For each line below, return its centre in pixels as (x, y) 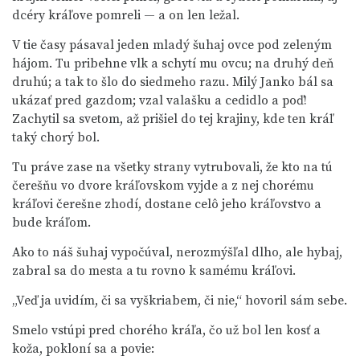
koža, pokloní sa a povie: (83, 349)
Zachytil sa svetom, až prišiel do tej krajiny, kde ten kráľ (173, 119)
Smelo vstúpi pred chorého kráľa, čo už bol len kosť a (166, 330)
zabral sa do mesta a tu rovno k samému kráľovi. (154, 271)
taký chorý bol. (56, 137)
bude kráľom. (51, 223)
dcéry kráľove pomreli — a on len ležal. (126, 15)
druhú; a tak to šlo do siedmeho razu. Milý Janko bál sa (173, 82)
